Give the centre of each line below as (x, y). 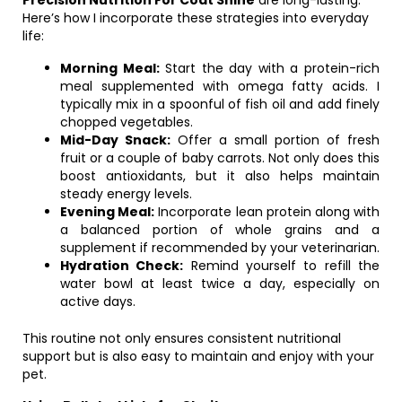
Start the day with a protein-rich (270, 68)
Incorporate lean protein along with (267, 212)
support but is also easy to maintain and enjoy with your (198, 356)
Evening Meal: (108, 212)
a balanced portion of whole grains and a (220, 230)
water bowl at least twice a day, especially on (220, 284)
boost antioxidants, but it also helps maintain (220, 176)
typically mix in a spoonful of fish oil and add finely (220, 104)
